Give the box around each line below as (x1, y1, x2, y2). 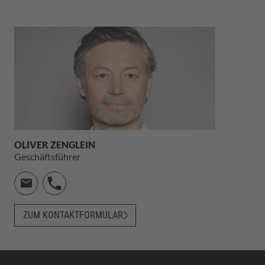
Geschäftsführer (14, 150, 80, 162)
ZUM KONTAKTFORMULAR (23, 209, 123, 221)
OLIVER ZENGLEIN (14, 138, 95, 150)
